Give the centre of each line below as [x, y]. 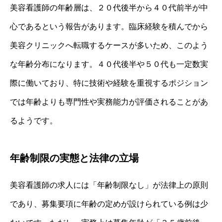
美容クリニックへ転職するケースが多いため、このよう [109, 45]
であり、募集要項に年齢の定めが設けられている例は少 [109, 204]
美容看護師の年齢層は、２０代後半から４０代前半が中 [109, 7]
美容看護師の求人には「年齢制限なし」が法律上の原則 [109, 185]
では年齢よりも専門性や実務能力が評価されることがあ [109, 102]
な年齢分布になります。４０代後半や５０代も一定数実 [109, 64]
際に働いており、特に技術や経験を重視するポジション [109, 83]
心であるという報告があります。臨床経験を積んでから [109, 26]
